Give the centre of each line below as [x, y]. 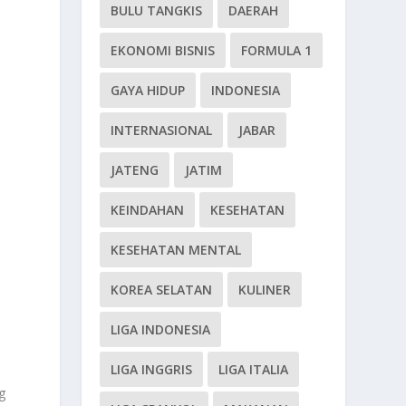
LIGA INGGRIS [152, 369]
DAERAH [254, 10]
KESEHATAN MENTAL [176, 250]
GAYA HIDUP [148, 90]
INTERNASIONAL [162, 130]
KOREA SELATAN [162, 290]
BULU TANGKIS [157, 10]
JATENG [135, 170]
